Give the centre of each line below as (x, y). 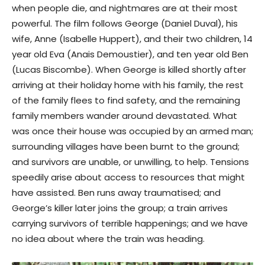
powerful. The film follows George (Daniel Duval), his (125, 23)
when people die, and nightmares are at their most (125, 8)
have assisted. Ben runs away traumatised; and (116, 193)
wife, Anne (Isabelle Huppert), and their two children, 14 (132, 39)
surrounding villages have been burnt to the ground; (126, 146)
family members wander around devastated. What (125, 116)
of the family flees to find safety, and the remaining (126, 100)
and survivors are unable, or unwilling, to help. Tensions (130, 162)
